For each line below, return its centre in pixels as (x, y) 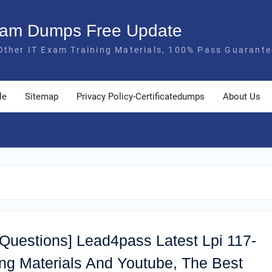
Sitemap (42, 97)
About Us (242, 97)
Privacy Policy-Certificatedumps (141, 97)
